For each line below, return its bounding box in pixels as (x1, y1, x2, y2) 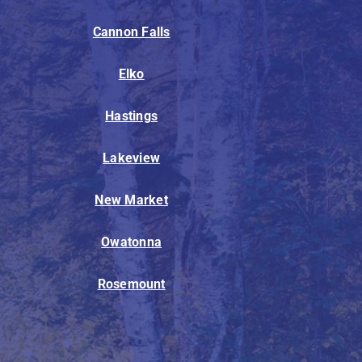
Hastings (105, 108, 158, 124)
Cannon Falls (92, 24, 170, 40)
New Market (95, 192, 168, 208)
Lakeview (103, 150, 161, 166)
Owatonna (101, 234, 162, 250)
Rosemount (97, 276, 166, 293)
